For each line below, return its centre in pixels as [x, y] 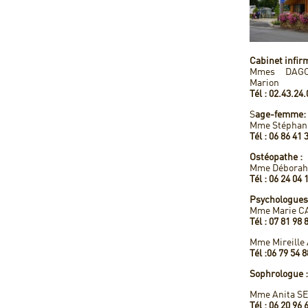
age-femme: [280, 115]
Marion [264, 83]
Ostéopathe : [276, 157]
